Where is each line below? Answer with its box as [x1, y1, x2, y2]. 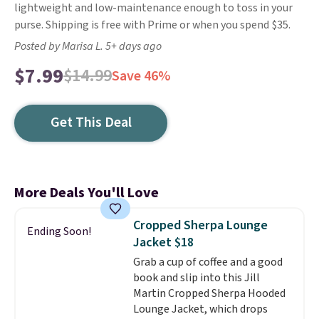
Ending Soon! [27, 224, 91, 239]
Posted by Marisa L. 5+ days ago [14, 38, 162, 54]
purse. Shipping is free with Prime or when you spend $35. [14, 17, 291, 33]
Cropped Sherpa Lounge [132, 216, 268, 234]
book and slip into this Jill [132, 270, 260, 286]
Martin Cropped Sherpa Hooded [132, 286, 286, 301]
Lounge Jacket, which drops [132, 301, 268, 317]
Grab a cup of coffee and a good [132, 254, 283, 270]
